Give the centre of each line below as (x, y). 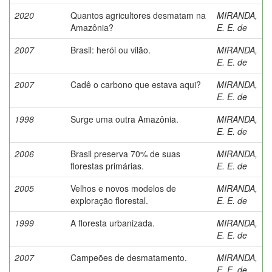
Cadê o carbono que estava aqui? (136, 84)
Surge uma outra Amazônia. (124, 119)
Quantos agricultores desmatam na (138, 15)
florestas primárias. (107, 165)
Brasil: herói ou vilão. (110, 49)
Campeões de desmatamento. (129, 257)
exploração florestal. (109, 200)
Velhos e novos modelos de (123, 188)
